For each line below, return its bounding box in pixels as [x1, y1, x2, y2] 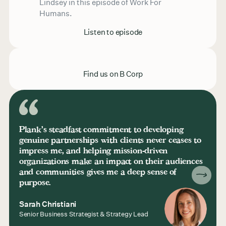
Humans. [39, 9, 72, 19]
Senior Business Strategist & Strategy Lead [19, 210, 148, 219]
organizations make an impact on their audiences [19, 155, 203, 166]
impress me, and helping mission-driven [19, 145, 168, 155]
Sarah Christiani [19, 199, 77, 209]
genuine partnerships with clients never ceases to [19, 134, 202, 145]
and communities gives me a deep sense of [19, 166, 176, 177]
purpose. [19, 177, 51, 187]
